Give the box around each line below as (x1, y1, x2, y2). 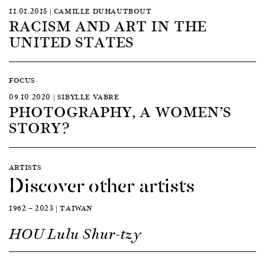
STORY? (9, 115, 69, 139)
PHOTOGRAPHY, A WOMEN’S (9, 99, 231, 123)
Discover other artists (9, 167, 195, 199)
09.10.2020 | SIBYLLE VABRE (9, 91, 119, 102)
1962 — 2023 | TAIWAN (9, 202, 93, 214)
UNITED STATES (9, 29, 134, 53)
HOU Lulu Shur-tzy (9, 224, 142, 244)
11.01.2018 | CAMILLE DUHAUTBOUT (9, 5, 152, 17)
